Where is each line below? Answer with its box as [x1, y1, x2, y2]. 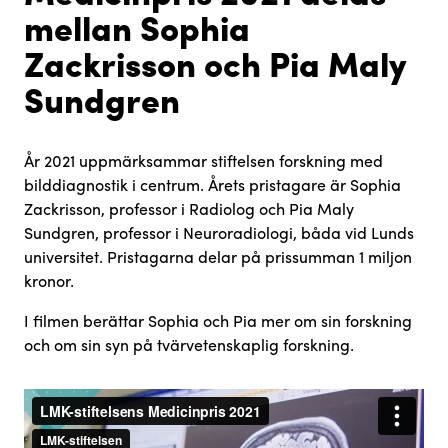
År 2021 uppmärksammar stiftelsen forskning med [24, 148, 383, 172]
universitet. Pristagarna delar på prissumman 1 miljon [24, 244, 412, 268]
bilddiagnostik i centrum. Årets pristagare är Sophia [24, 172, 401, 196]
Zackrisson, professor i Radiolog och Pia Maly [24, 196, 354, 220]
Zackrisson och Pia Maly [24, 37, 406, 87]
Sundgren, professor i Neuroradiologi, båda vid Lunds [24, 220, 414, 244]
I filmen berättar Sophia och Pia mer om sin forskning [24, 308, 412, 332]
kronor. [24, 268, 74, 292]
